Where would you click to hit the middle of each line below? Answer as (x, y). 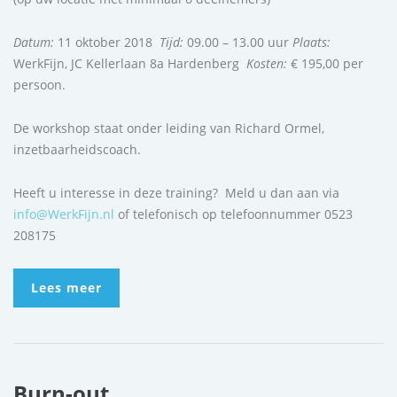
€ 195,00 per (325, 63)
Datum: (34, 42)
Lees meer (66, 287)
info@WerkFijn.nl (64, 214)
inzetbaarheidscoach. (77, 149)
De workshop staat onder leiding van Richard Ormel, (169, 128)
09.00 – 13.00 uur (238, 42)
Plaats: (311, 42)
